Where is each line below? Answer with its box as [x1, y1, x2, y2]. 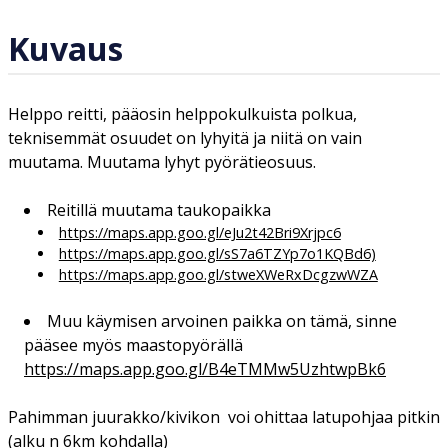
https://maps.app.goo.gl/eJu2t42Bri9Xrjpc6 [58, 222, 341, 242]
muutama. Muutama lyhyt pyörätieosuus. [8, 150, 320, 173]
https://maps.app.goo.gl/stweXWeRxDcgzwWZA [58, 264, 378, 284]
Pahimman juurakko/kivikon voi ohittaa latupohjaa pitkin [8, 405, 440, 428]
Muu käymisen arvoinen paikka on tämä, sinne [47, 309, 397, 332]
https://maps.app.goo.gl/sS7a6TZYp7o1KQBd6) [58, 243, 376, 263]
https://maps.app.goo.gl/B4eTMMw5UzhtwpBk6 [24, 357, 386, 380]
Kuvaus [8, 27, 123, 71]
